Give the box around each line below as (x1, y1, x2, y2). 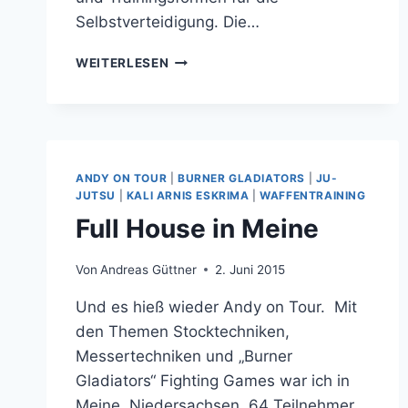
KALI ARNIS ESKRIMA (126, 189, 250, 203)
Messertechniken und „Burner (76, 346, 292, 365)
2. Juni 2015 (215, 261, 286, 277)
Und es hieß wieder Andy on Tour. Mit (76, 297, 357, 316)
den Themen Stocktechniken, (76, 321, 290, 341)
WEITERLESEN (76, 56, 169, 71)
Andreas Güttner (100, 261, 198, 277)
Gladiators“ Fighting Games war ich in (76, 371, 350, 390)
